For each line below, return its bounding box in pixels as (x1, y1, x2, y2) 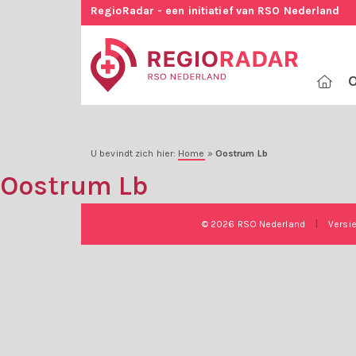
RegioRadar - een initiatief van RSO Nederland (91, 4, 340, 17)
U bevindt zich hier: (91, 148, 179, 160)
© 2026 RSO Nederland (201, 219, 308, 230)
